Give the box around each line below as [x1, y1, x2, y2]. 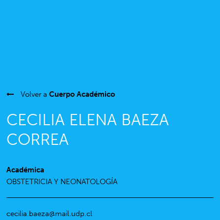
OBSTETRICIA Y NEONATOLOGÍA [6, 177, 118, 186]
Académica [6, 165, 45, 174]
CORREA [6, 130, 69, 149]
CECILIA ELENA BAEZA [6, 110, 169, 129]
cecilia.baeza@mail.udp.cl [6, 209, 93, 218]
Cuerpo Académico [49, 90, 115, 99]
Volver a [19, 90, 50, 99]
